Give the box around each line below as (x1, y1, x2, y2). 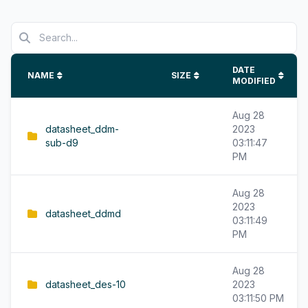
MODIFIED (232, 76, 276, 86)
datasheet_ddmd (45, 208, 121, 219)
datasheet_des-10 (45, 278, 126, 290)
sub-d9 (45, 137, 78, 148)
